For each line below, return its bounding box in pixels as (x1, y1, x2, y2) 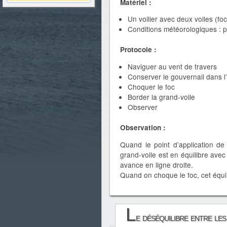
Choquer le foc (128, 81, 175, 92)
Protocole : (120, 45, 157, 55)
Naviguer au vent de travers (128, 61, 217, 71)
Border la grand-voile (128, 91, 195, 102)
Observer (128, 101, 158, 112)
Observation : (120, 122, 166, 132)
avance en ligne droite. (120, 159, 193, 170)
